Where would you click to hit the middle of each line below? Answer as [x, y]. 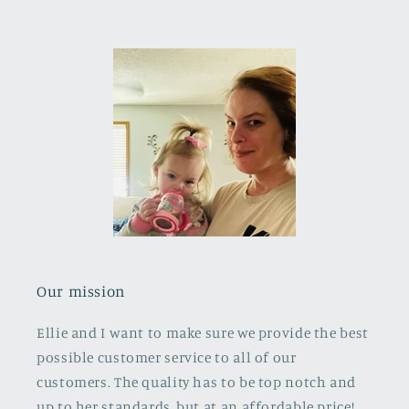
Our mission [81, 292]
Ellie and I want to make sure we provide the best [203, 333]
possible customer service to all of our [167, 358]
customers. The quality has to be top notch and [196, 383]
